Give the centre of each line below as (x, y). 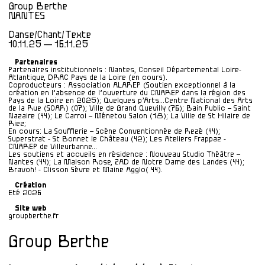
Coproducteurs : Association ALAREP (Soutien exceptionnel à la (122, 85)
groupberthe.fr (33, 216)
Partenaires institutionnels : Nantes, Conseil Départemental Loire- (125, 70)
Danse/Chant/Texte (50, 34)
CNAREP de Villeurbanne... (53, 146)
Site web (30, 209)
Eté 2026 (25, 193)
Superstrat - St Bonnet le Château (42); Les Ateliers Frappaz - (117, 139)
